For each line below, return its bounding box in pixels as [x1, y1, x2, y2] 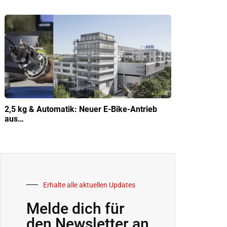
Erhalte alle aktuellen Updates [43, 180, 135, 189]
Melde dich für [26, 199, 125, 217]
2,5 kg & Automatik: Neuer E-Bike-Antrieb [5, 104, 157, 114]
